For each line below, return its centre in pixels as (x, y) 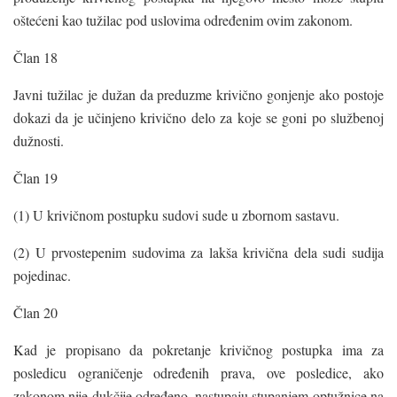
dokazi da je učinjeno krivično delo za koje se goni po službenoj (198, 117)
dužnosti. (39, 140)
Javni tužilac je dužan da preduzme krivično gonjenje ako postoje (198, 94)
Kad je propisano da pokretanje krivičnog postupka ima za (198, 349)
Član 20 (35, 312)
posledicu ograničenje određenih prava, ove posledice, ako (198, 372)
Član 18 (35, 57)
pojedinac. (42, 275)
